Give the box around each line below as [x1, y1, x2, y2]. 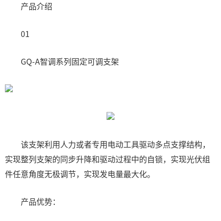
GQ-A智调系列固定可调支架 [5, 55, 119, 67]
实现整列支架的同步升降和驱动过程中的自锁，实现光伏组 [5, 153, 210, 165]
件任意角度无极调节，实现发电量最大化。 [5, 168, 155, 180]
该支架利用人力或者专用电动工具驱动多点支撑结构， [5, 138, 210, 150]
